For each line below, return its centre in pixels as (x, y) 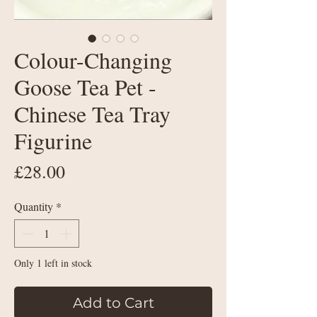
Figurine (53, 141)
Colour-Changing (93, 60)
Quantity (34, 207)
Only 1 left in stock (53, 263)
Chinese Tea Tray (92, 114)
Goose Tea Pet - (85, 87)
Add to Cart (113, 303)
